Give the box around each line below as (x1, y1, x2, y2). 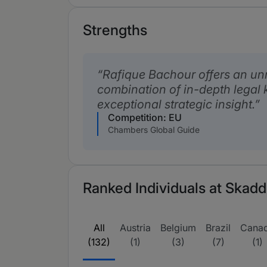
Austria (120, 222, 151, 234)
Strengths (83, 21, 147, 39)
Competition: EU (108, 111, 182, 123)
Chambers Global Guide (108, 125, 200, 135)
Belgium (160, 222, 196, 234)
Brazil (206, 222, 231, 234)
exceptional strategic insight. (97, 97, 254, 111)
